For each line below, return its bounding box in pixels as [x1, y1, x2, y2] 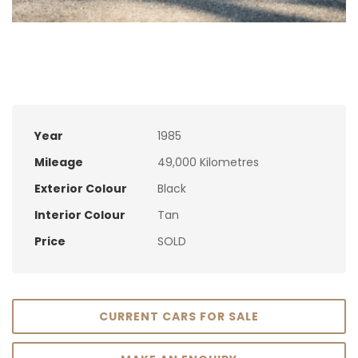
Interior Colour [34, 206, 125, 223]
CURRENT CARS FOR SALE [99, 308, 259, 324]
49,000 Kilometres [154, 153, 259, 170]
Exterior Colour [34, 180, 127, 197]
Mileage [34, 153, 83, 170]
